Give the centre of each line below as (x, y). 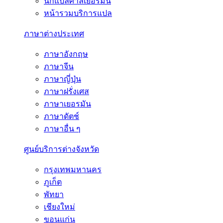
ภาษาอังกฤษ (66, 54)
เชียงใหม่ (59, 207)
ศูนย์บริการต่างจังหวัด (61, 149)
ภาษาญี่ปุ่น (62, 79)
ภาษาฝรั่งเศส (66, 91)
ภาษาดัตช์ (61, 116)
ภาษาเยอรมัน (67, 104)
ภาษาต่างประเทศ (54, 34)
